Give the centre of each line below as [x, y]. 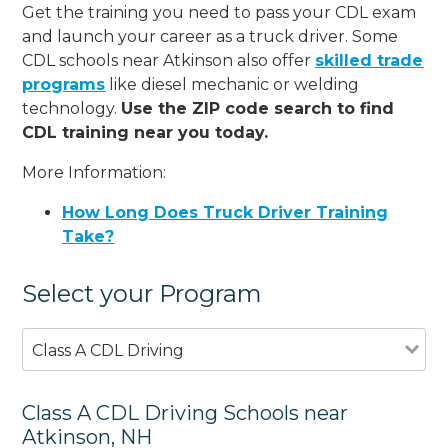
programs [64, 84]
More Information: [94, 172]
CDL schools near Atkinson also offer [169, 60]
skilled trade [369, 60]
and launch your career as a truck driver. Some [210, 36]
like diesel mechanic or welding [232, 84]
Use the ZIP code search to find [258, 108]
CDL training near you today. [145, 132]
